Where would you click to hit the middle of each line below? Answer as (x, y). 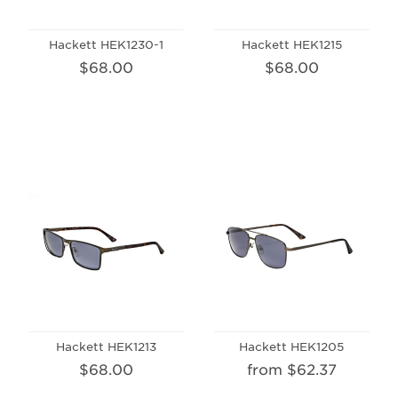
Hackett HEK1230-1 (107, 44)
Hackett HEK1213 (107, 346)
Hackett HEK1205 (292, 346)
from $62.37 (291, 369)
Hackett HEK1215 (291, 44)
